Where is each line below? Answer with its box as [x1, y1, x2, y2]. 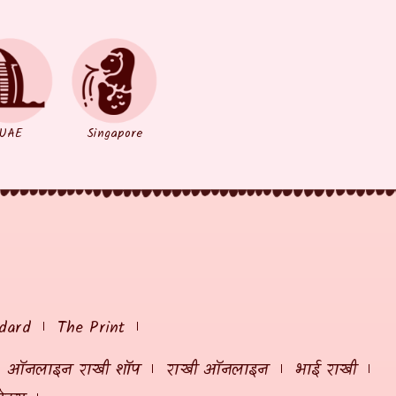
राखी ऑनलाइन [166, 357, 269, 384]
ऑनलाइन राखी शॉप [6, 357, 141, 384]
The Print [57, 315, 126, 341]
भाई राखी [294, 357, 357, 384]
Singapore [87, 123, 143, 143]
